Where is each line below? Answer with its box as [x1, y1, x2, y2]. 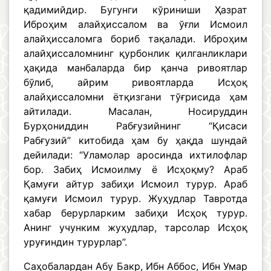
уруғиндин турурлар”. [24, 236, 127, 249]
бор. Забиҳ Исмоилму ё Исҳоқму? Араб [24, 163, 247, 176]
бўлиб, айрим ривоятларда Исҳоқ [24, 76, 247, 89]
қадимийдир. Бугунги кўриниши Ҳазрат [24, 4, 247, 16]
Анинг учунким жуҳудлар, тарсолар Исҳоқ [24, 221, 247, 234]
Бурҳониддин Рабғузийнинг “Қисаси [24, 120, 247, 132]
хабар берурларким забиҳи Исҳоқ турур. [24, 207, 247, 220]
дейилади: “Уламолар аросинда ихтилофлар [24, 149, 247, 162]
